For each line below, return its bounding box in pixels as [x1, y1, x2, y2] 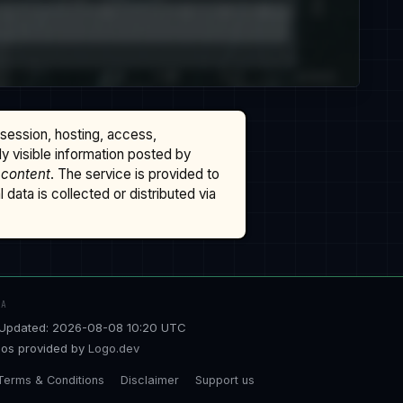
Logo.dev [88, 341, 139, 356]
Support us [195, 373, 255, 388]
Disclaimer [121, 373, 179, 388]
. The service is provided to [49, 165, 219, 183]
